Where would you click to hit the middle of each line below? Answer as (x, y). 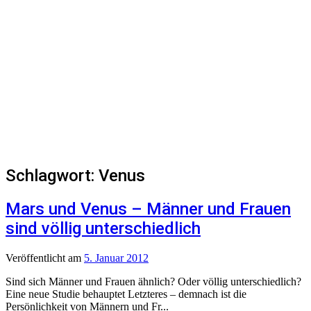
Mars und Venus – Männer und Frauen (148, 209)
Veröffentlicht (37, 258)
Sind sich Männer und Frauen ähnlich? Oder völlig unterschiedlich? (153, 281)
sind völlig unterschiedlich (103, 228)
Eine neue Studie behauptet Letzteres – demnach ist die (126, 294)
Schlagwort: (52, 175)
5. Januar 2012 (116, 258)
